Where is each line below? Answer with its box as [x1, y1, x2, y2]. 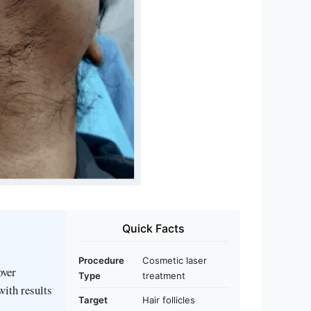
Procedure [78, 254, 124, 266]
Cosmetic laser [142, 254, 207, 266]
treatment [142, 269, 185, 281]
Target [78, 294, 108, 305]
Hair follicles [142, 294, 195, 305]
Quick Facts [122, 221, 185, 235]
